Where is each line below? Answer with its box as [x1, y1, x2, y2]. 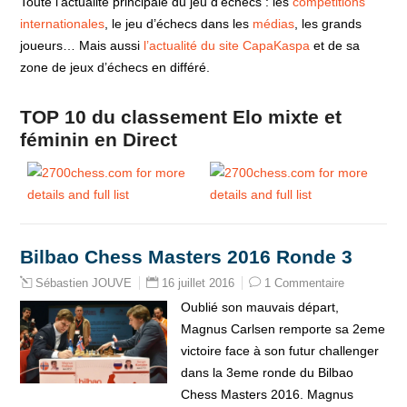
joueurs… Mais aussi [20, 38, 144, 53]
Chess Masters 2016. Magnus [180, 387, 353, 402]
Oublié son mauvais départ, [180, 300, 339, 314]
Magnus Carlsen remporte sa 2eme [180, 322, 385, 336]
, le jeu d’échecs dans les [104, 16, 253, 31]
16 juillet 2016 [162, 276, 235, 290]
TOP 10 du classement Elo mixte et [20, 106, 342, 127]
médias [253, 16, 295, 31]
